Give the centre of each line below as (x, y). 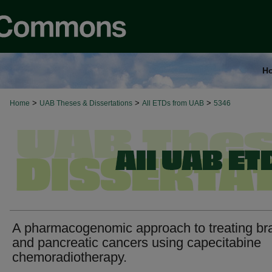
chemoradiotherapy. (70, 257)
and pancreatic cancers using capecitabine (137, 243)
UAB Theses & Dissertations (86, 103)
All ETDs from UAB (173, 103)
